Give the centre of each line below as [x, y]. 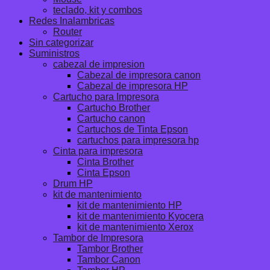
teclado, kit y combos [98, 10]
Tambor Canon [109, 260]
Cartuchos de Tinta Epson [133, 130]
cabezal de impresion [99, 64]
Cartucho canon [111, 119]
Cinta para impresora [98, 151]
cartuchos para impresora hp [138, 140]
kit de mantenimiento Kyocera [140, 216]
